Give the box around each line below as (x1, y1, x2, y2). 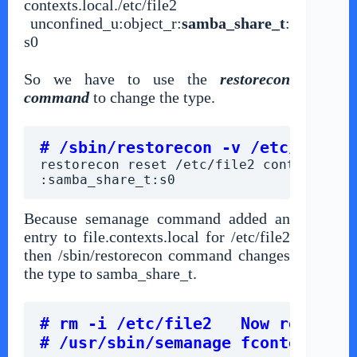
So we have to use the (24, 70, 221, 88)
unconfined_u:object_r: (24, 14, 182, 33)
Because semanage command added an (24, 210, 291, 228)
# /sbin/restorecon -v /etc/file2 (40, 138, 346, 158)
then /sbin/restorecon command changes (24, 246, 291, 265)
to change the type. (89, 88, 215, 107)
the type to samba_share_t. (24, 265, 197, 283)
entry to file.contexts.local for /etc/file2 (24, 228, 291, 246)
